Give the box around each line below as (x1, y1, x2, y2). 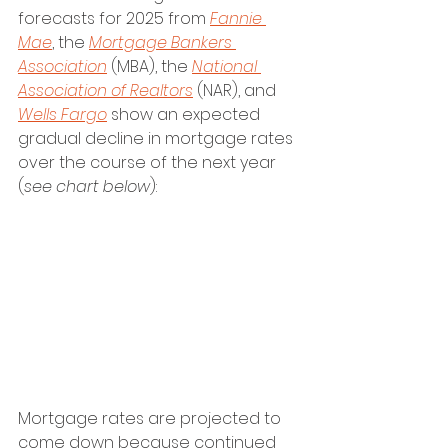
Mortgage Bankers (89, 31, 236, 55)
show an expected (107, 103, 264, 127)
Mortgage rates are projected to (18, 407, 285, 430)
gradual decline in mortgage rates (18, 127, 297, 151)
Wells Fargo (18, 103, 107, 127)
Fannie (210, 7, 266, 31)
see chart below (24, 175, 150, 199)
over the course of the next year (18, 151, 280, 175)
